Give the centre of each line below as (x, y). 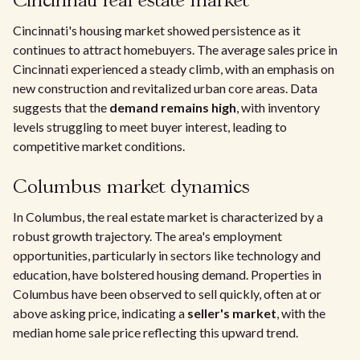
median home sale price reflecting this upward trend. (155, 332)
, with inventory (278, 107)
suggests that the (61, 107)
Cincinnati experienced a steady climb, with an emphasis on (174, 69)
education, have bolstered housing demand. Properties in (167, 274)
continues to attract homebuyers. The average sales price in (175, 49)
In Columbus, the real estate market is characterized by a (168, 217)
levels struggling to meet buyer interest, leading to (150, 127)
